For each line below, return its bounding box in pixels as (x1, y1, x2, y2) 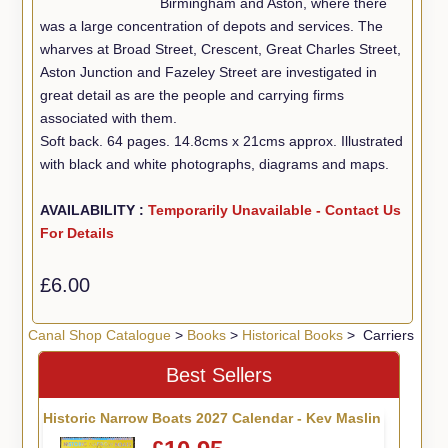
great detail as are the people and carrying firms (40, 86, 345, 103)
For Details (40, 224, 115, 241)
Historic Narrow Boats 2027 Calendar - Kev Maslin (42, 409, 381, 426)
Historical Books (241, 327, 343, 344)
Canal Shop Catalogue (27, 327, 171, 344)
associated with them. (40, 109, 178, 126)
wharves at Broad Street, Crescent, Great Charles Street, (40, 40, 402, 57)
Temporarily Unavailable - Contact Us (148, 201, 402, 218)
